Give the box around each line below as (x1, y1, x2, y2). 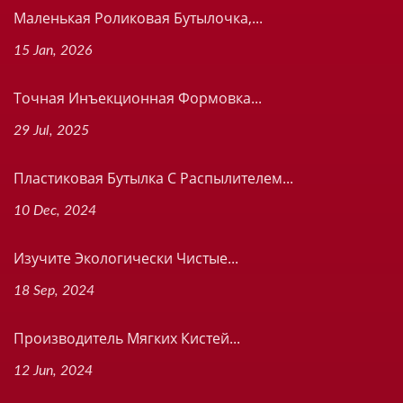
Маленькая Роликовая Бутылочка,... (13, 8, 263, 28)
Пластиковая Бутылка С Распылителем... (13, 168, 293, 188)
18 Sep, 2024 (13, 283, 94, 298)
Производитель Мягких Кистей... (13, 328, 240, 348)
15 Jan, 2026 (13, 43, 93, 58)
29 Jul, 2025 (13, 123, 89, 138)
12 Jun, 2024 (13, 363, 93, 378)
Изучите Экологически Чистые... (13, 248, 238, 268)
